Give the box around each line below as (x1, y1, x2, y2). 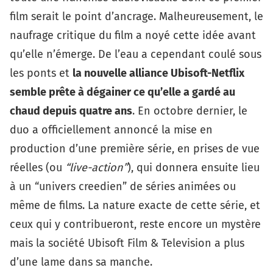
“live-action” (65, 160, 127, 174)
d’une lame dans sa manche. (10, 255, 152, 269)
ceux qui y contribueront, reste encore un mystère (10, 217, 261, 231)
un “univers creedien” (19, 179, 127, 193)
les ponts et (10, 66, 73, 80)
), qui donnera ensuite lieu (127, 160, 260, 174)
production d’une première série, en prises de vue (10, 141, 260, 155)
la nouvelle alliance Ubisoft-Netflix (73, 66, 244, 80)
